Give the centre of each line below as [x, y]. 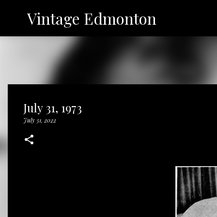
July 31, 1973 [53, 108]
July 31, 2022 [40, 120]
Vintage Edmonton [92, 18]
